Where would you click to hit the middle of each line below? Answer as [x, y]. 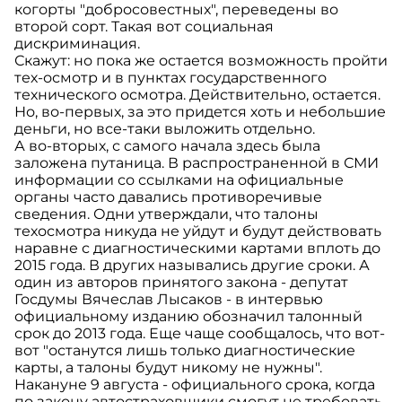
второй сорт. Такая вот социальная [144, 27]
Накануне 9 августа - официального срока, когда [195, 385]
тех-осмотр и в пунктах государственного [170, 78]
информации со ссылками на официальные [179, 180]
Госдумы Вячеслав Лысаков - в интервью [169, 300]
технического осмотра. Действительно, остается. [197, 95]
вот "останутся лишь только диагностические [185, 351]
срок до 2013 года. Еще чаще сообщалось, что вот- [200, 334]
